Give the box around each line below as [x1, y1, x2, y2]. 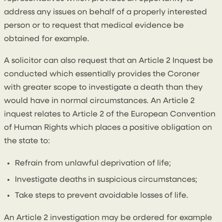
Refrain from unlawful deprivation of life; [15, 159, 171, 167]
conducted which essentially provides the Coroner [4, 70, 200, 79]
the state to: [4, 137, 50, 146]
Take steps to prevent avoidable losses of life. [15, 192, 189, 200]
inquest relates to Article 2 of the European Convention [4, 111, 216, 119]
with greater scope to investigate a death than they [4, 84, 203, 92]
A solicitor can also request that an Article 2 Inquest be [4, 57, 213, 65]
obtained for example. [4, 35, 89, 43]
